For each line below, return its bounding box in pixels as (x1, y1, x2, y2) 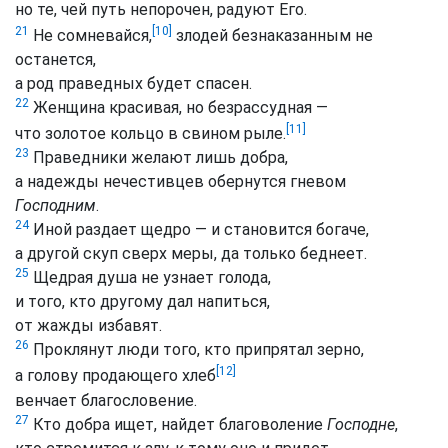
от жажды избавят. (15, 316, 162, 336)
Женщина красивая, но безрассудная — (29, 97, 328, 117)
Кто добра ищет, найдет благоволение (29, 414, 327, 434)
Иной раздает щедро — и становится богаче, (29, 220, 369, 240)
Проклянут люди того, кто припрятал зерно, (29, 340, 364, 360)
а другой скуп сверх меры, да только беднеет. (15, 244, 367, 264)
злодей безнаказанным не (172, 25, 373, 45)
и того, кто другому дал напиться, (15, 292, 270, 312)
